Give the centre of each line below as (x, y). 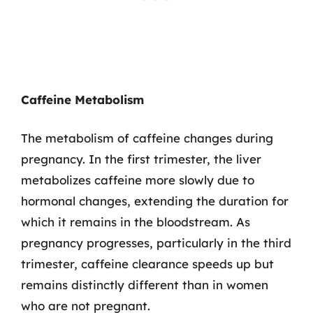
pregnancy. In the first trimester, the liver (141, 159)
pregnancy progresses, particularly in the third (156, 243)
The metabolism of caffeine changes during (147, 138)
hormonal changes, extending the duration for (155, 201)
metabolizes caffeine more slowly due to (138, 180)
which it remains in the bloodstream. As (136, 222)
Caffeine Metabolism (82, 99)
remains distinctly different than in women (145, 285)
